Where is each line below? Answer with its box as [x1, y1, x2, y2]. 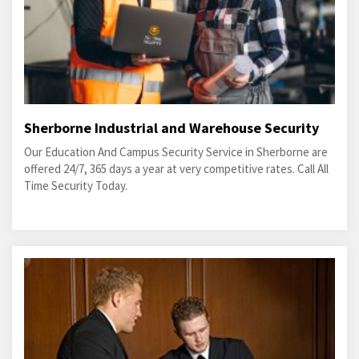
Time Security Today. [24, 178, 127, 193]
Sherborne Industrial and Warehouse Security [24, 119, 319, 137]
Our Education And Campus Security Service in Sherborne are [24, 144, 328, 159]
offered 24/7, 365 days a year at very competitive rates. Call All [24, 161, 329, 176]
